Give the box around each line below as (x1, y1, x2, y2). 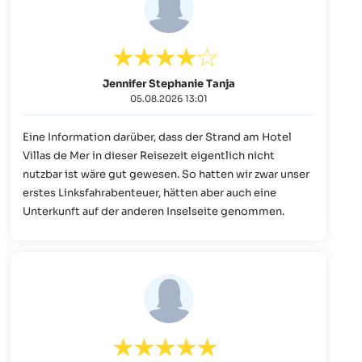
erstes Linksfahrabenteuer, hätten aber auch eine (23, 185, 276, 200)
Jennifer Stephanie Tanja (102, 76, 235, 90)
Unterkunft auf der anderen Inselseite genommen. (23, 204, 284, 218)
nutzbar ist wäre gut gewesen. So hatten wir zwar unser (23, 166, 182, 181)
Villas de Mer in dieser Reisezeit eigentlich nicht (23, 148, 275, 162)
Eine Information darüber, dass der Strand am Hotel (23, 129, 292, 144)
